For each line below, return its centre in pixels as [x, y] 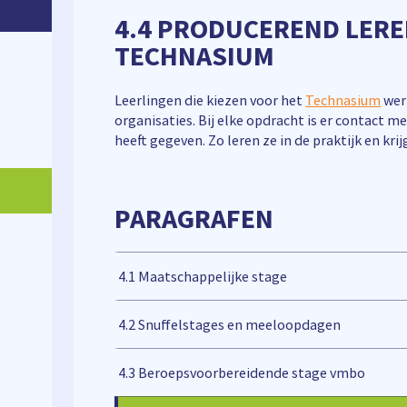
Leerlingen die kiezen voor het [210, 100]
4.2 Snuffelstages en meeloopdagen [230, 324]
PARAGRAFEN [194, 218]
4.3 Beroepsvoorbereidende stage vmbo [242, 372]
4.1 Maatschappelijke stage [203, 276]
